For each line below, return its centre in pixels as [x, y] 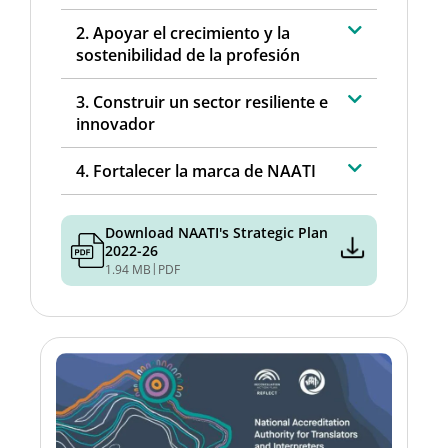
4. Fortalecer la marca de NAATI [196, 170]
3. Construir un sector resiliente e [202, 101]
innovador [115, 123]
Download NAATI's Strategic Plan [217, 232]
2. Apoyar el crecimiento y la [183, 32]
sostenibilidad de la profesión [188, 54]
